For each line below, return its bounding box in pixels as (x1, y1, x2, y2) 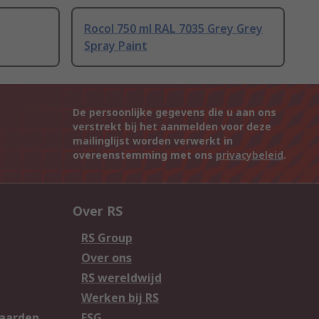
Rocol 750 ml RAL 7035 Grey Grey (84, 21, 263, 37)
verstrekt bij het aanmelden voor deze (73, 120, 271, 134)
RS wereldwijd (81, 270, 162, 286)
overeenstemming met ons (73, 148, 216, 162)
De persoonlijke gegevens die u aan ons (73, 105, 276, 120)
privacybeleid (216, 148, 283, 162)
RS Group (81, 230, 132, 246)
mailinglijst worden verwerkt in (73, 134, 233, 148)
